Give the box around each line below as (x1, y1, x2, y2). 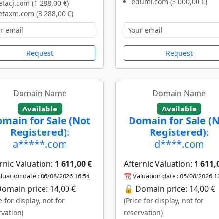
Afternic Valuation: (124, 158, 194, 170)
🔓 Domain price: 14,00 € (124, 183, 215, 195)
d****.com (154, 137, 204, 151)
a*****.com (12, 137, 67, 151)
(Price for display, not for (124, 196, 204, 206)
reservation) (124, 208, 163, 218)
